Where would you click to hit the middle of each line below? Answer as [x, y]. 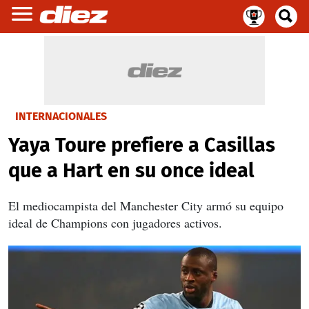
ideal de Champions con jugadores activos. [115, 223]
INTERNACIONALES [61, 116]
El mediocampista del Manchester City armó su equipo [146, 206]
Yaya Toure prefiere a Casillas [142, 145]
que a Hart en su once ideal [131, 171]
